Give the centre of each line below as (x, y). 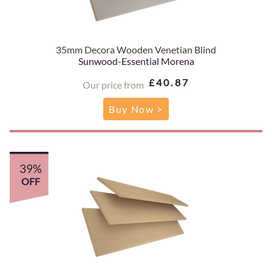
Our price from (113, 84)
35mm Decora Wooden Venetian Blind (136, 49)
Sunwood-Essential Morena (136, 61)
